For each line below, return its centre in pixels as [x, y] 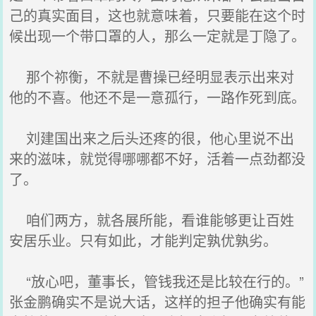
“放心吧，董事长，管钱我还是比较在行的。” [157, 281]
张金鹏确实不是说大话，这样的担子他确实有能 [158, 302]
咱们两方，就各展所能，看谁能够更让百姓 [152, 220]
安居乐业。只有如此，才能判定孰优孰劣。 [144, 240]
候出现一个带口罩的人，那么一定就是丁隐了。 [158, 36]
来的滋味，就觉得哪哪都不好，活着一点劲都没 [158, 158]
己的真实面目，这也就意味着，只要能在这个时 [158, 15]
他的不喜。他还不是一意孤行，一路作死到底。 [158, 97]
